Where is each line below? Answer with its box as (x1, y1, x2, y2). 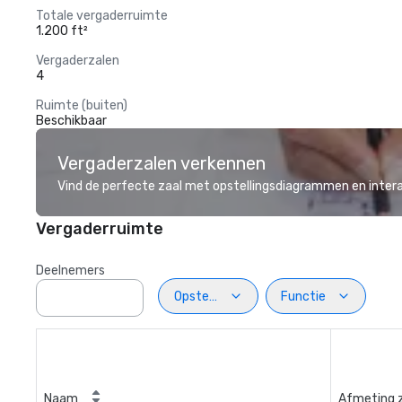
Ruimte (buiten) (36, 98, 127, 113)
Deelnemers (36, 263, 105, 278)
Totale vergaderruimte (36, 8, 168, 23)
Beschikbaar (36, 113, 107, 128)
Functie (281, 288, 326, 304)
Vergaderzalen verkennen (57, 153, 266, 174)
